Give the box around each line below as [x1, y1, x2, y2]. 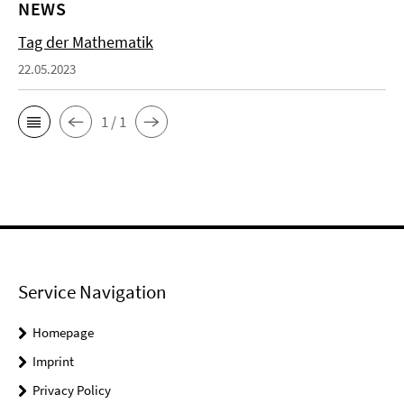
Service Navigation [18, 280, 166, 304]
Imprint [32, 353, 74, 370]
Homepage [32, 324, 94, 341]
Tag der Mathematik [18, 32, 153, 52]
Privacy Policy [32, 381, 111, 399]
